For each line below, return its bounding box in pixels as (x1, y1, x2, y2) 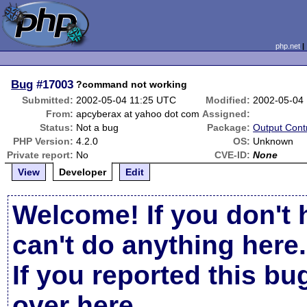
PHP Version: (13, 136, 74, 147)
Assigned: (202, 108, 251, 119)
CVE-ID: (214, 149, 251, 160)
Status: (40, 122, 74, 133)
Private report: (7, 149, 74, 160)
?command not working (76, 79, 188, 90)
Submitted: (22, 95, 74, 106)
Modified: (206, 95, 251, 106)
